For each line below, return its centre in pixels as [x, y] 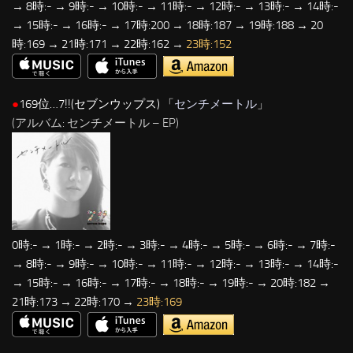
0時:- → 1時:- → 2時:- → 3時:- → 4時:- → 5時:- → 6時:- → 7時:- [174, 245]
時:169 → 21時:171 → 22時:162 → [99, 44]
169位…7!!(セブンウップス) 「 [97, 104]
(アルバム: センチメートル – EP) [95, 123]
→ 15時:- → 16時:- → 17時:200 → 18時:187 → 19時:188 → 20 [167, 25]
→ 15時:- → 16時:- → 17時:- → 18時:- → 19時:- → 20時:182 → [171, 283]
